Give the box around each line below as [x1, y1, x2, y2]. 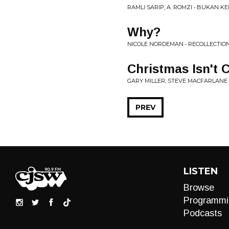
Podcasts [183, 208, 222, 218]
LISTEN [183, 166, 218, 177]
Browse [183, 182, 214, 193]
